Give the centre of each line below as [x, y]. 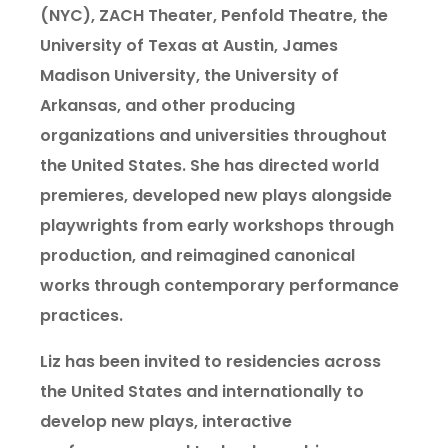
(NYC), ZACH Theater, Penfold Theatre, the [214, 15]
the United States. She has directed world [209, 165]
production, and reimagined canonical [197, 255]
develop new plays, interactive [166, 421]
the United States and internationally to [202, 391]
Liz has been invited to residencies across [210, 361]
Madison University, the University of [189, 75]
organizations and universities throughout [213, 135]
